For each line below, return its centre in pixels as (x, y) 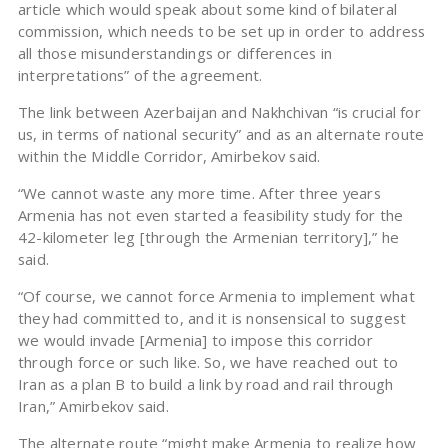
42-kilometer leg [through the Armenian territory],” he (208, 237)
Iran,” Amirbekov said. (93, 406)
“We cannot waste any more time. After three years (199, 193)
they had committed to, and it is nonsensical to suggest (212, 318)
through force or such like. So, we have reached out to (208, 362)
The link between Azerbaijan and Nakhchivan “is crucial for (219, 112)
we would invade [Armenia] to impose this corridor (195, 340)
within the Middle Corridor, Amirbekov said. (169, 156)
